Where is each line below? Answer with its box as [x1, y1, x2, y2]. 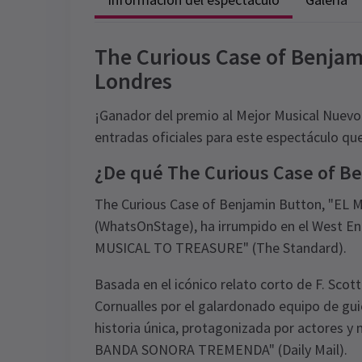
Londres [95, 66, 172, 95]
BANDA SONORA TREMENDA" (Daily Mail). [95, 340, 347, 359]
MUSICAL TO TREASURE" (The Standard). [95, 238, 347, 257]
